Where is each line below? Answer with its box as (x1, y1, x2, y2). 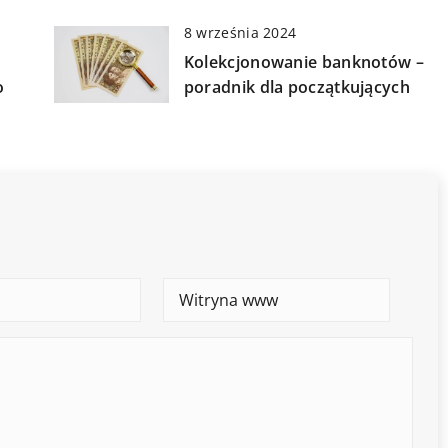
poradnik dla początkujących (183, 76, 410, 99)
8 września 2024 (183, 23, 297, 43)
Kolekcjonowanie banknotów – (183, 51, 424, 74)
